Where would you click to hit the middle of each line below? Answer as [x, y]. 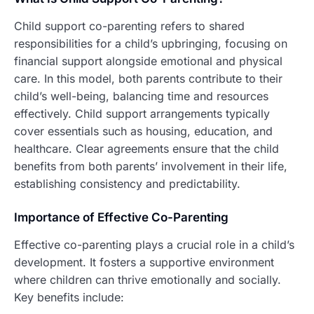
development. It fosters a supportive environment [144, 262]
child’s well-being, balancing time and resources [141, 96]
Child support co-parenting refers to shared [129, 26]
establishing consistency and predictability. [127, 184]
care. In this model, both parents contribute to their [148, 79]
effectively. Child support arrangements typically [142, 114]
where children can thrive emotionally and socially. [148, 280]
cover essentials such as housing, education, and [143, 131]
